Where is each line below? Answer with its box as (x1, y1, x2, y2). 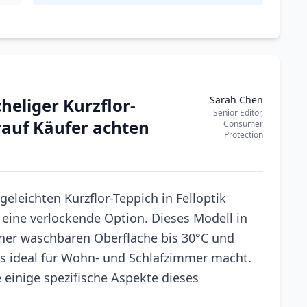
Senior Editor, (213, 107, 263, 119)
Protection (224, 129, 263, 140)
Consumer (223, 118, 263, 130)
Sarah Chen (210, 93, 263, 106)
